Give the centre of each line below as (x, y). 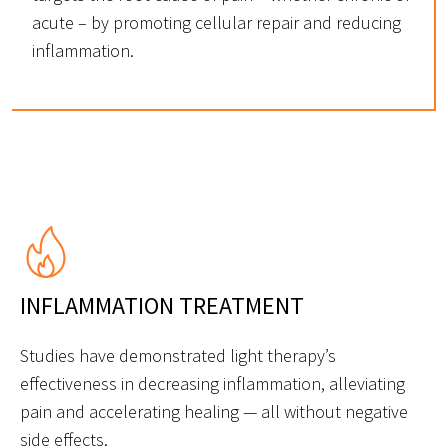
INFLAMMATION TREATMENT (162, 306)
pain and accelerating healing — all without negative (214, 412)
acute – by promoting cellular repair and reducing (216, 23)
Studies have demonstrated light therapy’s (178, 356)
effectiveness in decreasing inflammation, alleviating (212, 384)
